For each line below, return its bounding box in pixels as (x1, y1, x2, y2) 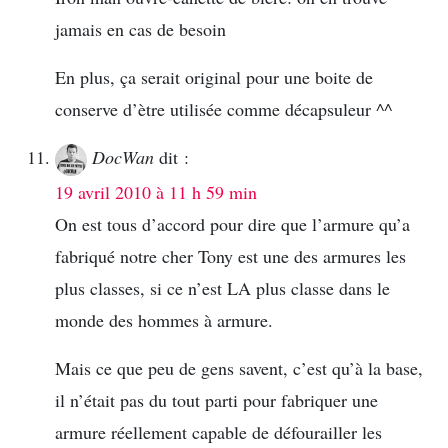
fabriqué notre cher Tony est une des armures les (55, 243, 406, 268)
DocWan (92, 144, 154, 169)
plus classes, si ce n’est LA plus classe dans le (55, 275, 390, 300)
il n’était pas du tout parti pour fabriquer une (55, 387, 378, 412)
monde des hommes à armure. (55, 307, 273, 332)
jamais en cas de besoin (55, 16, 226, 41)
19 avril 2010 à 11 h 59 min (55, 179, 257, 204)
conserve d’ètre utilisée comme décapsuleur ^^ (55, 96, 392, 121)
